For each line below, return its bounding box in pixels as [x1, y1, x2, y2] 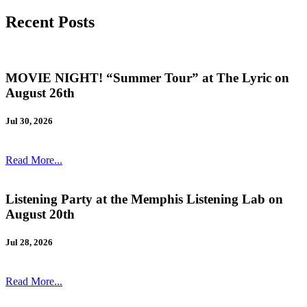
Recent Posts [5, 13, 95, 32]
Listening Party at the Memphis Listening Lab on [5, 191, 283, 206]
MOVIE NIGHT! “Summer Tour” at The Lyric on [5, 70, 289, 85]
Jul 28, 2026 [5, 236, 53, 247]
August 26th [5, 85, 75, 100]
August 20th [5, 206, 75, 221]
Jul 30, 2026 [5, 115, 53, 126]
